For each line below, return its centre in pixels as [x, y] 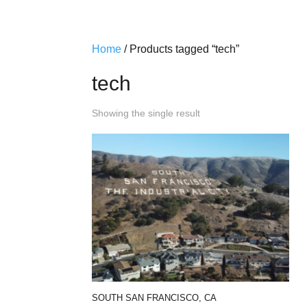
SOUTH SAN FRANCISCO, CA [155, 297]
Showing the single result [146, 113]
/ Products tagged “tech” [181, 49]
